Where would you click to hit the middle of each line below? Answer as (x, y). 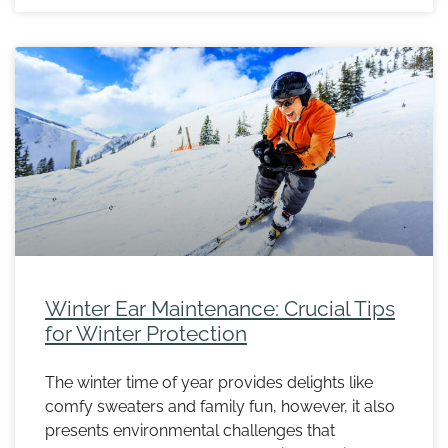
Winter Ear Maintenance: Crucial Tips (220, 309)
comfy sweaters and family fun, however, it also (220, 407)
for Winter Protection (146, 334)
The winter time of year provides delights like (209, 383)
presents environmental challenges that (190, 431)
